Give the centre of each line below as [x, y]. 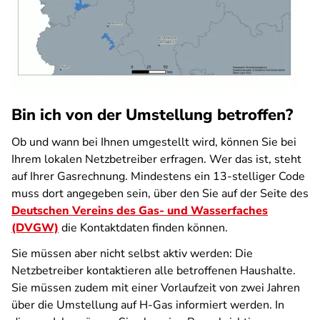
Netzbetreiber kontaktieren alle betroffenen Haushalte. [154, 271]
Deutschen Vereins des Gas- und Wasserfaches [140, 211]
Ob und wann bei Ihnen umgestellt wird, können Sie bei [154, 142]
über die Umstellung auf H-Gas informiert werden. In [148, 305]
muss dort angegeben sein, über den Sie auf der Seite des [160, 194]
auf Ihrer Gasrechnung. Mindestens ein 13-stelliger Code [158, 176]
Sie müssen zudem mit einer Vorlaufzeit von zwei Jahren [156, 288]
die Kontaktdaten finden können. [143, 228]
